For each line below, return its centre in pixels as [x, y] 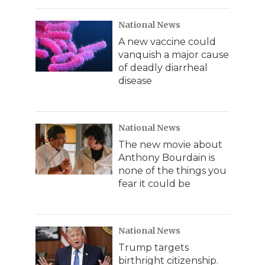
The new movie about [170, 144]
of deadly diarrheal [163, 67]
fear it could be [154, 183]
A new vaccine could [167, 41]
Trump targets [153, 247]
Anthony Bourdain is [167, 157]
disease [135, 80]
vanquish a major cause [174, 54]
